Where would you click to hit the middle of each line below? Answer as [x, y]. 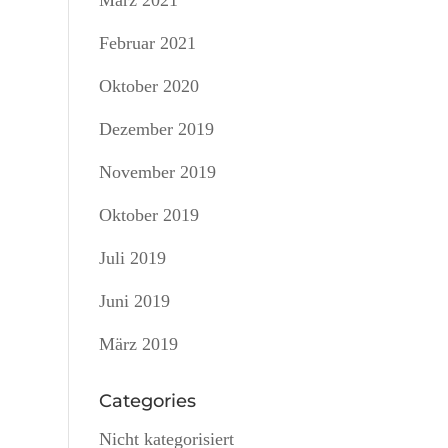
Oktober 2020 [148, 86]
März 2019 [138, 344]
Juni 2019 [134, 301]
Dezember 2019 [156, 129]
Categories [147, 401]
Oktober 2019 [148, 215]
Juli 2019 [132, 258]
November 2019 [157, 172]
